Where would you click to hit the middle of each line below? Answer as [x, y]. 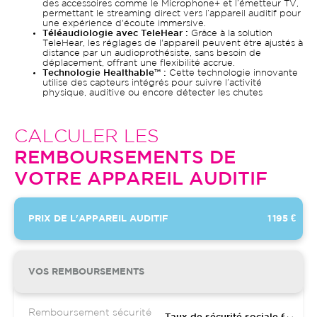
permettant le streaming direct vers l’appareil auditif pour [172, 14]
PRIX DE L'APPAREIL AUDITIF [98, 219]
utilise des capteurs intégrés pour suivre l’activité [152, 83]
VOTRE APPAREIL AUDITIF [141, 179]
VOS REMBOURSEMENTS [86, 272]
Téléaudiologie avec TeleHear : [117, 34]
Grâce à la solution [232, 34]
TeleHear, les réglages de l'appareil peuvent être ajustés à [173, 44]
